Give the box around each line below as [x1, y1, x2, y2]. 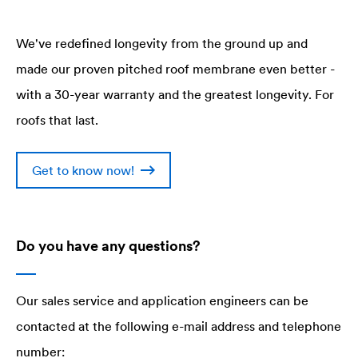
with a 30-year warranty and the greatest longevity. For [16, 86, 334, 103]
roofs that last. [16, 112, 98, 129]
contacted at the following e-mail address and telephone [16, 318, 341, 335]
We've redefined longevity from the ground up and [16, 35, 308, 52]
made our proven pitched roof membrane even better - [16, 61, 335, 78]
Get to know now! [32, 162, 134, 179]
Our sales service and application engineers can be [16, 292, 308, 309]
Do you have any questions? [16, 237, 201, 256]
